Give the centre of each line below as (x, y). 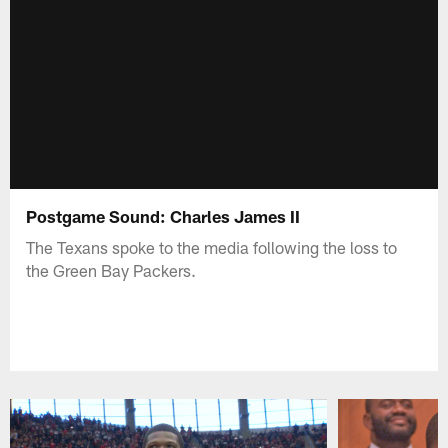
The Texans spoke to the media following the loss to (212, 246)
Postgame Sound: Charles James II (163, 215)
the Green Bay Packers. (111, 269)
